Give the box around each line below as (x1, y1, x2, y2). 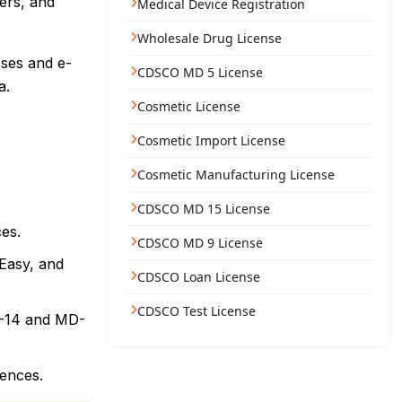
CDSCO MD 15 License (136, 200, 270, 217)
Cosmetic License (136, 98, 240, 115)
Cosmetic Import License (136, 132, 285, 149)
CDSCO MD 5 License (136, 64, 263, 81)
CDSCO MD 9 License (136, 234, 263, 251)
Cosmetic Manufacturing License (136, 166, 335, 183)
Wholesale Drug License (136, 30, 282, 47)
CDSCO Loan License (136, 268, 260, 285)
